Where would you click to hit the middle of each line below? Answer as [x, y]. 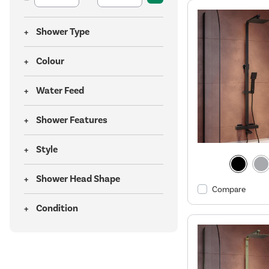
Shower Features [72, 120]
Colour [50, 61]
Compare [228, 189]
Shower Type [63, 32]
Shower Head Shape [78, 179]
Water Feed [60, 91]
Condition [57, 208]
